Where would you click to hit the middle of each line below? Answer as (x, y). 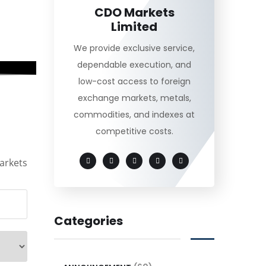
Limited (134, 27)
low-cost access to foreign (134, 82)
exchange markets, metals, (134, 98)
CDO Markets (134, 13)
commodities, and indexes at (134, 115)
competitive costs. (134, 132)
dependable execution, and (134, 65)
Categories (88, 221)
